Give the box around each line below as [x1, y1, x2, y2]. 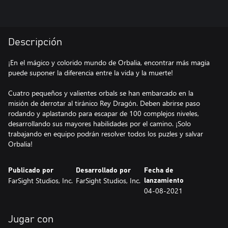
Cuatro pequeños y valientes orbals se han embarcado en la [8, 88, 193, 98]
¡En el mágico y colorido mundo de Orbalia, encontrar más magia [8, 58, 210, 67]
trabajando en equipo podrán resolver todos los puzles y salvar [8, 129, 203, 138]
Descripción [8, 37, 62, 47]
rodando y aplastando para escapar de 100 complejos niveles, [8, 108, 199, 118]
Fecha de [144, 167, 174, 174]
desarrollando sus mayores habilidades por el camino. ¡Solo [8, 119, 191, 128]
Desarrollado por [76, 167, 131, 174]
